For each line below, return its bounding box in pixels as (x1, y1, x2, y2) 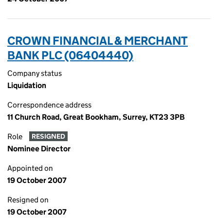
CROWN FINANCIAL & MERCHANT (7, 34, 188, 48)
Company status (7, 69, 62, 78)
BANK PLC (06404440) (7, 48, 133, 62)
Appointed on (7, 163, 53, 173)
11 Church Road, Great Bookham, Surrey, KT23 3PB (7, 112, 185, 122)
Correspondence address (7, 100, 91, 109)
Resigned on (7, 195, 49, 204)
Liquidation (7, 81, 46, 90)
